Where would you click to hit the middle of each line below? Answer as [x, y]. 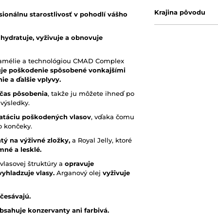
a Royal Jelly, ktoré [101, 140]
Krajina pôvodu [180, 12]
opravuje [79, 164]
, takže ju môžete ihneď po [91, 94]
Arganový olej [79, 173]
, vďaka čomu [113, 117]
